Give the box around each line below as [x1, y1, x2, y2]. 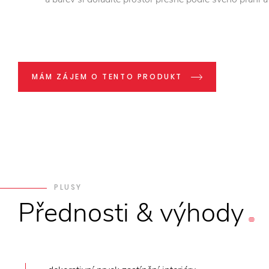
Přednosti [18, 195, 129, 231]
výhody [160, 195, 244, 231]
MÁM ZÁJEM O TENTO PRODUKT [32, 71, 183, 82]
